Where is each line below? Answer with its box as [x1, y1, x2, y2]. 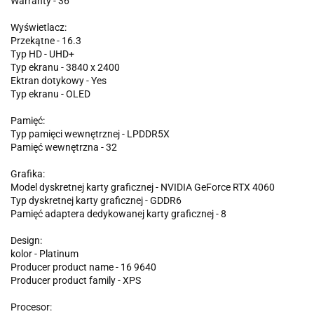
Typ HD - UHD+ [11, 48, 74, 60]
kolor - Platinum [11, 247, 78, 259]
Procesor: [11, 301, 52, 313]
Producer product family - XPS [11, 274, 141, 286]
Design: [11, 234, 42, 246]
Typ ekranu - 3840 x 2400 [11, 61, 120, 73]
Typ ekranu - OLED [11, 88, 90, 100]
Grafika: [11, 168, 45, 179]
